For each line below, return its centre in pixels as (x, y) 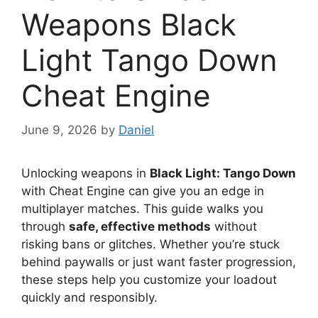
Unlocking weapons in (86, 174)
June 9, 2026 (59, 130)
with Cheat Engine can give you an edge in (143, 191)
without (234, 227)
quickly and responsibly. (89, 298)
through (45, 227)
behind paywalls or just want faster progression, (159, 262)
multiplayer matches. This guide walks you (142, 209)
